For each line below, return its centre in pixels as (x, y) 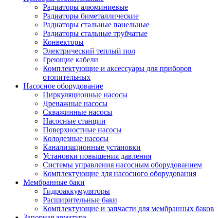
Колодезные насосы (76, 138)
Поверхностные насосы (82, 129)
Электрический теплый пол (89, 51)
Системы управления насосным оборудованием (122, 164)
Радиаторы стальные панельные (96, 24)
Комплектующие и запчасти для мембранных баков (128, 208)
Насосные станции (74, 121)
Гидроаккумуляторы (76, 191)
